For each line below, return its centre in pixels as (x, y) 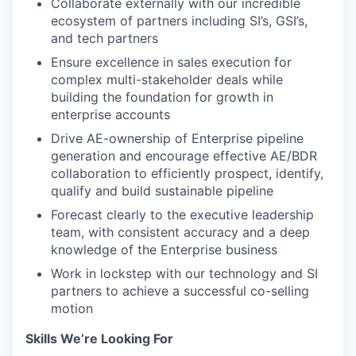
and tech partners (104, 38)
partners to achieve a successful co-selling (180, 291)
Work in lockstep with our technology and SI (184, 273)
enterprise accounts (110, 114)
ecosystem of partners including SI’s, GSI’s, (179, 21)
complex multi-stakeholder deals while (167, 79)
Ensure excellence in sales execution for (171, 62)
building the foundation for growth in (162, 97)
